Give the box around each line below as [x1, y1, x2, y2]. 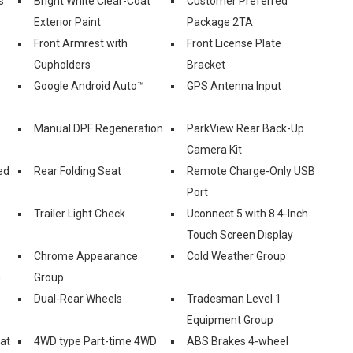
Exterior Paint [34, 15, 101, 28]
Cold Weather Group [187, 249, 286, 262]
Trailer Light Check [34, 206, 125, 220]
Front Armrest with [34, 36, 128, 50]
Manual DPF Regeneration [34, 121, 163, 135]
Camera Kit [187, 143, 242, 156]
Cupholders [34, 58, 91, 71]
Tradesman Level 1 [187, 292, 281, 305]
